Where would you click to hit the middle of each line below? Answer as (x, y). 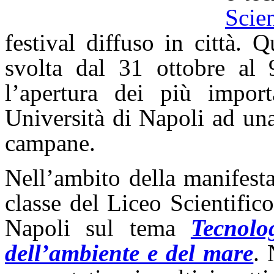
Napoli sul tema (98, 228)
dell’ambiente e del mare (129, 253)
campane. (50, 143)
